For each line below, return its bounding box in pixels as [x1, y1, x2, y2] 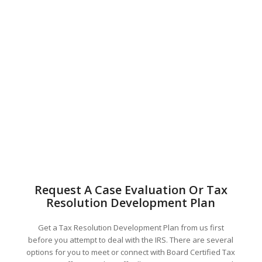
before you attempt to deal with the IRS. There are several [28, 234, 234, 245]
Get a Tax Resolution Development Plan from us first [37, 222, 224, 233]
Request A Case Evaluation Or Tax [34, 181, 227, 198]
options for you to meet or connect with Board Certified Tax [26, 246, 236, 257]
